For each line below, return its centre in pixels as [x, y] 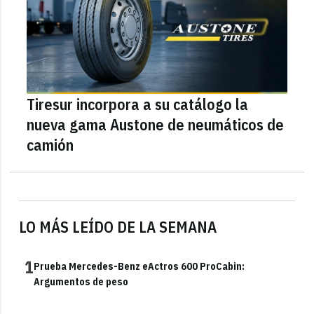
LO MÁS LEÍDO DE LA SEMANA [118, 227]
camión [50, 145]
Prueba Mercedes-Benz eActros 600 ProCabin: [139, 267]
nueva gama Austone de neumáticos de [156, 125]
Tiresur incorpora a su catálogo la [138, 104]
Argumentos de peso [81, 282]
